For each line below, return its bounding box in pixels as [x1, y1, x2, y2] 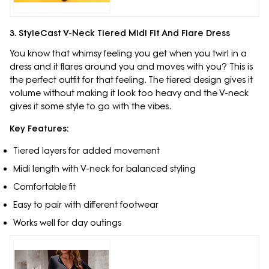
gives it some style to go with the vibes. [10, 101, 171, 112]
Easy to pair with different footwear [13, 199, 159, 211]
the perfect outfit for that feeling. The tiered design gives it [10, 74, 253, 86]
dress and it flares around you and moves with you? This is [10, 61, 253, 73]
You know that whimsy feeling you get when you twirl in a [10, 48, 247, 59]
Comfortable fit [13, 181, 76, 193]
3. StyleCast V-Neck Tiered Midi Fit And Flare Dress [10, 28, 230, 39]
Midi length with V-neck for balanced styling [13, 163, 196, 175]
